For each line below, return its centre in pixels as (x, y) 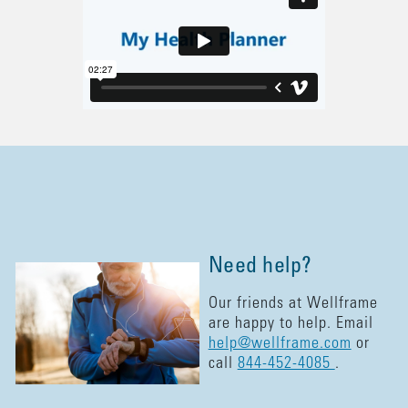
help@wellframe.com (280, 344)
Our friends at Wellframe (293, 304)
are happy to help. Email (291, 324)
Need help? (260, 268)
